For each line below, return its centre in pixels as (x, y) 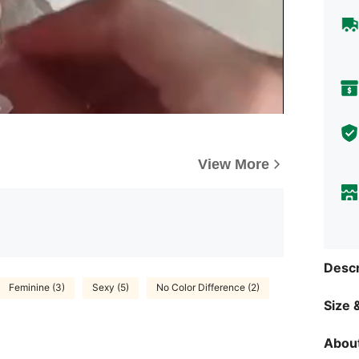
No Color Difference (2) (208, 288)
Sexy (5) (111, 288)
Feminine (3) (37, 288)
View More (234, 164)
